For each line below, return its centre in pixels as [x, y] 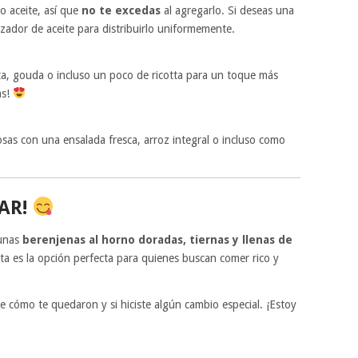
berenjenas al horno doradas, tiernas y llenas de [157, 239]
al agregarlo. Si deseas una [227, 10]
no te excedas [121, 10]
